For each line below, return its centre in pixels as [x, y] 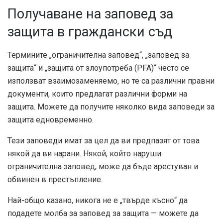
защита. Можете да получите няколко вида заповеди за [111, 107]
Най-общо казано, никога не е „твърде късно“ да [98, 200]
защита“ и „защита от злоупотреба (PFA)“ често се [98, 68]
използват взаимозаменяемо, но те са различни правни [111, 81]
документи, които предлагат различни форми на [97, 94]
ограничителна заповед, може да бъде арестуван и [103, 166]
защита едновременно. [51, 119]
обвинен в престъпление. [55, 179]
